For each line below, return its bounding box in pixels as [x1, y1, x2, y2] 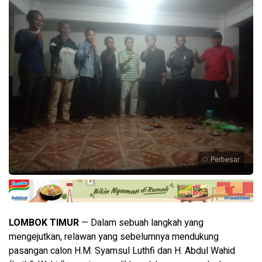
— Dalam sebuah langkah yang [79, 216, 204, 230]
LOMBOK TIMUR [9, 216, 79, 230]
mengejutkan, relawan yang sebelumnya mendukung [9, 230, 219, 244]
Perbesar [211, 154, 240, 166]
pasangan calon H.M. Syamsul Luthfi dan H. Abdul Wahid [9, 244, 235, 258]
